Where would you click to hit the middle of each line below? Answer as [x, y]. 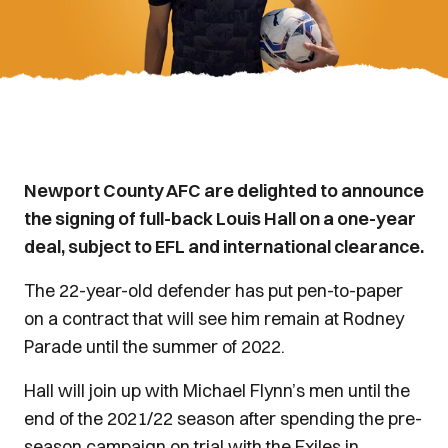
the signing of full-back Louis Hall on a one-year [220, 218]
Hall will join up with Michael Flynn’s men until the [217, 390]
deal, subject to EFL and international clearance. [224, 246]
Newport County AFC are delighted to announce [224, 190]
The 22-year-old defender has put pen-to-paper [213, 290]
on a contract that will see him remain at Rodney [214, 318]
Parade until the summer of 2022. [154, 346]
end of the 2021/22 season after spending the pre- [223, 418]
